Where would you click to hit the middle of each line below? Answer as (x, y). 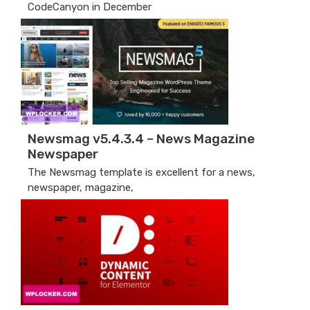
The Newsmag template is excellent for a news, (142, 172)
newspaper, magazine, (81, 187)
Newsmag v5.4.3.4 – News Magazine (141, 138)
